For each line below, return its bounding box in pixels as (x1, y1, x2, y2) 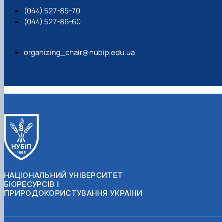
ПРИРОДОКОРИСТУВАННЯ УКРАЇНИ (4, 188, 143, 198)
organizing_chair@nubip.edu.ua (24, 47, 135, 57)
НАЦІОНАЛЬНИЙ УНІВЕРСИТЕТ (4, 170, 123, 180)
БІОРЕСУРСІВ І (4, 179, 59, 189)
